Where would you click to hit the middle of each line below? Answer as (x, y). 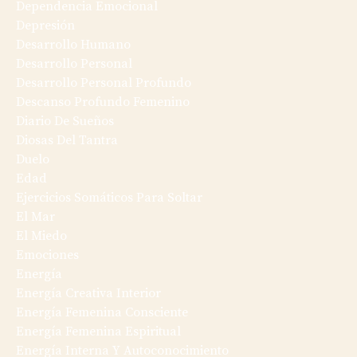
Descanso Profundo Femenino (103, 102)
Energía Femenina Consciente (102, 313)
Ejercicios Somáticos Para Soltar (109, 198)
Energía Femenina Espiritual (98, 332)
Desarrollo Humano (73, 45)
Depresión (45, 26)
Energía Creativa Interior (88, 294)
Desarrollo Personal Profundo (104, 83)
